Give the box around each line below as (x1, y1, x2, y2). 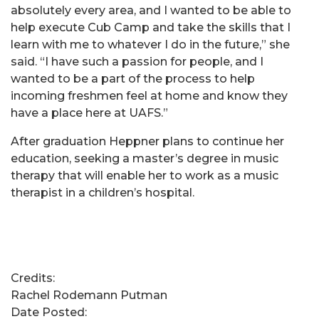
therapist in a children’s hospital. (11, 186, 194, 199)
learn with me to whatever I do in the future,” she (11, 38, 290, 51)
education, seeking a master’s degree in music (11, 152, 278, 165)
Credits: (11, 271, 58, 285)
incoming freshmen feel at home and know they (11, 89, 288, 103)
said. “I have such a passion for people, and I (11, 55, 263, 68)
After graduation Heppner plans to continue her (11, 135, 284, 148)
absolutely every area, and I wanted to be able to (11, 4, 291, 17)
